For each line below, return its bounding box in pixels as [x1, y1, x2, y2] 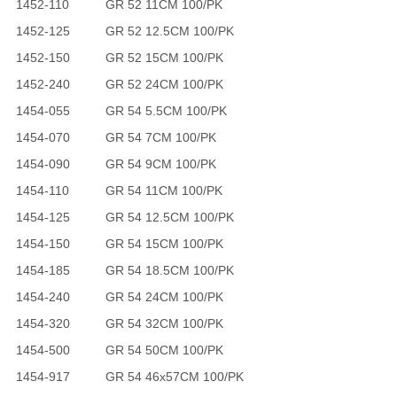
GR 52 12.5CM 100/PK [105, 24, 234, 38]
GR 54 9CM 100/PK [105, 157, 216, 171]
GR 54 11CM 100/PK [105, 183, 222, 198]
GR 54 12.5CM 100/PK [105, 210, 234, 224]
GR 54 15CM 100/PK [105, 237, 223, 251]
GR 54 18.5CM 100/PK [105, 263, 234, 277]
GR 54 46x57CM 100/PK [105, 370, 244, 384]
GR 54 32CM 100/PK [105, 316, 223, 331]
